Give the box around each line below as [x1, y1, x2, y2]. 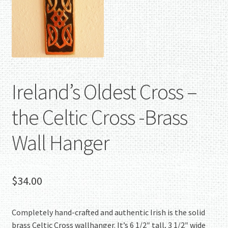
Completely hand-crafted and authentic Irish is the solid [11, 207, 205, 218]
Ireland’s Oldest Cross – [11, 78, 197, 105]
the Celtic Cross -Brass [11, 104, 187, 131]
